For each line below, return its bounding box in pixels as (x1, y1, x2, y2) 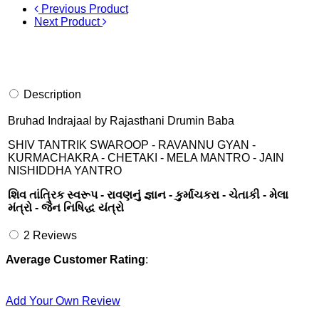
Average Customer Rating (6, 253, 145, 266)
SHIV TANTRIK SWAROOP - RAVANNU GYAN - (8, 139, 256, 152)
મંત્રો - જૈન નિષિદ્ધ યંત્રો (8, 202, 124, 214)
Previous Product (38, 3, 128, 16)
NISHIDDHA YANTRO (8, 164, 122, 177)
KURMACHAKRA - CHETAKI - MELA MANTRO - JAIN (8, 152, 284, 164)
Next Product (34, 16, 103, 28)
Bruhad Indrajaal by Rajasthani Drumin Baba (8, 115, 234, 127)
